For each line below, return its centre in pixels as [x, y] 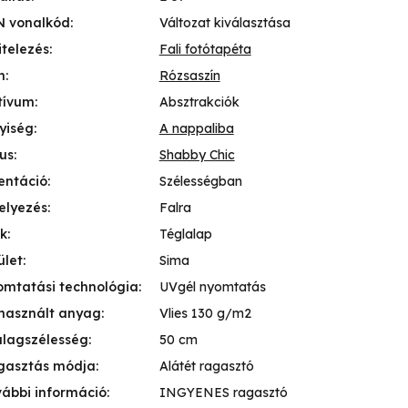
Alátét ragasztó [206, 367]
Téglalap [185, 235]
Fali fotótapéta [205, 50]
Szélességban [200, 182]
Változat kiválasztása [224, 23]
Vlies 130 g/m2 [205, 314]
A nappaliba [196, 129]
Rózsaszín [189, 76]
